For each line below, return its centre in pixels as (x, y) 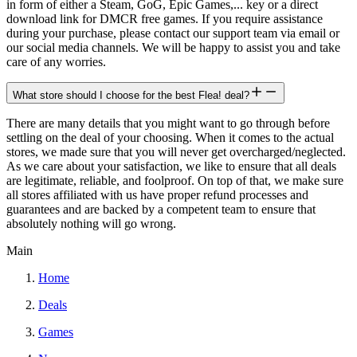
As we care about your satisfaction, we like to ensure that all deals (171, 166)
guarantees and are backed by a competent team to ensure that (161, 209)
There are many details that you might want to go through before (168, 123)
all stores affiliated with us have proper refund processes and (157, 194)
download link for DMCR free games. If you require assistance (165, 18)
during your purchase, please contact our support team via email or (173, 33)
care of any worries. (56, 61)
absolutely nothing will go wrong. (91, 223)
